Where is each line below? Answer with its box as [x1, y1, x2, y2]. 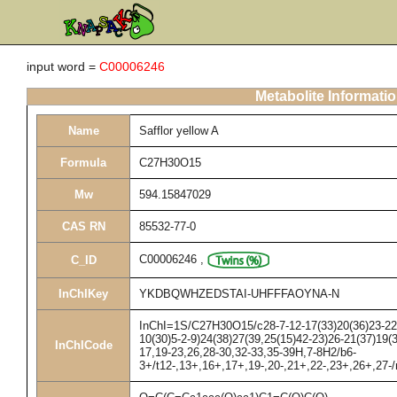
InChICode [54, 339, 113, 352]
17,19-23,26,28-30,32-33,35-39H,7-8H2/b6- [139, 346, 356, 359]
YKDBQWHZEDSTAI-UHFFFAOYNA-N [139, 287, 339, 300]
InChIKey [58, 287, 108, 300]
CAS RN [61, 220, 105, 233]
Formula [60, 156, 106, 169]
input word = [27, 59, 99, 74]
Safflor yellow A [139, 124, 219, 137]
